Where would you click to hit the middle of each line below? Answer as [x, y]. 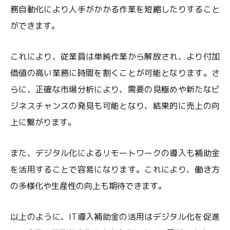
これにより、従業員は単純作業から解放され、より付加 [115, 56]
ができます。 [35, 26]
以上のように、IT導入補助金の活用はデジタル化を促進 [115, 217]
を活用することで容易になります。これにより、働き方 [115, 169]
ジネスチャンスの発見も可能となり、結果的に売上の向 [115, 106]
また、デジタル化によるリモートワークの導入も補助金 [115, 153]
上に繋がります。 [43, 122]
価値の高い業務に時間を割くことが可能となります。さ [115, 73]
